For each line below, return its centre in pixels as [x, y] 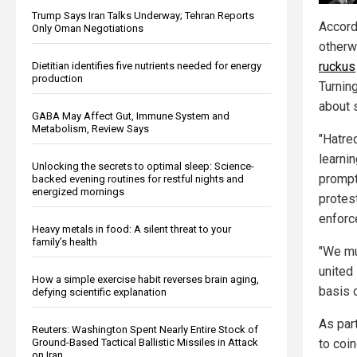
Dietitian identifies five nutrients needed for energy [147, 65]
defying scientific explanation [99, 292]
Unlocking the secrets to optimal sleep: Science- [143, 166]
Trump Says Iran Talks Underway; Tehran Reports [143, 15]
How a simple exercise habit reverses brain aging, [145, 279]
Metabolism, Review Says [90, 128]
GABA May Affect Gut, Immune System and [131, 116]
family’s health [65, 241]
